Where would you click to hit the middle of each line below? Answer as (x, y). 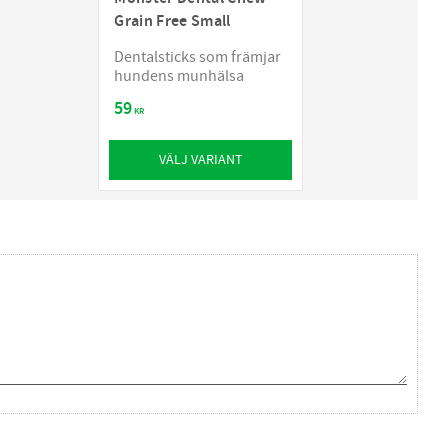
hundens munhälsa (179, 76)
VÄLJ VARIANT (200, 160)
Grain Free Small (172, 22)
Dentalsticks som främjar (198, 57)
